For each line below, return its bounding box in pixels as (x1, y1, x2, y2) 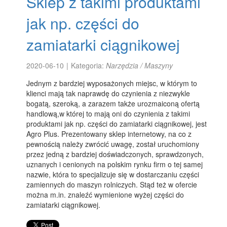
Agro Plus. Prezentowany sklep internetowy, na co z (26, 129, 192, 139)
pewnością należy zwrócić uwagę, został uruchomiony (26, 139, 200, 149)
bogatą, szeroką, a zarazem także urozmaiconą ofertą (26, 98, 200, 108)
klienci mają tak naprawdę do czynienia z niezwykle (26, 88, 191, 98)
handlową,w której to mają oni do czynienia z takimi (26, 108, 191, 119)
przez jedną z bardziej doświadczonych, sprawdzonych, (26, 149, 204, 159)
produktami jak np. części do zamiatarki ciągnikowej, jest (26, 119, 207, 129)
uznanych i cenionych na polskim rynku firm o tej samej (26, 159, 203, 169)
